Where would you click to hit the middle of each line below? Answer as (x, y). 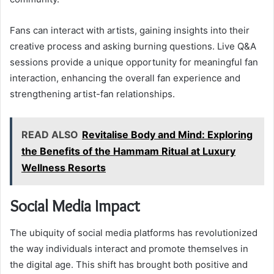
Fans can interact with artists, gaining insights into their (130, 30)
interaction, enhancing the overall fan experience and (125, 78)
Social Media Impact (75, 206)
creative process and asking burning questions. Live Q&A (133, 46)
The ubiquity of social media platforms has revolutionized (134, 233)
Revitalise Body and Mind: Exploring (167, 134)
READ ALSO (50, 134)
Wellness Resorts (64, 167)
